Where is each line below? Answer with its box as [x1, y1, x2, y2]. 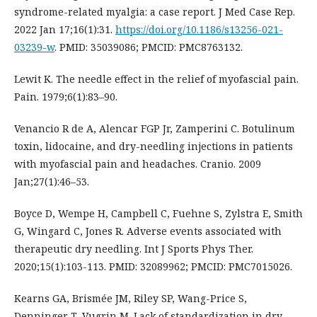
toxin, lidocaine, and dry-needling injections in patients [14, 139, 293, 154]
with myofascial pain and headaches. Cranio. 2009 [14, 157, 261, 171]
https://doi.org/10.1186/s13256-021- [115, 23, 283, 37]
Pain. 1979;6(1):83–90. [14, 90, 117, 104]
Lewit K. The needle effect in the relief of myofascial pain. [14, 72, 299, 86]
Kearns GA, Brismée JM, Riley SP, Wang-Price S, [14, 292, 247, 306]
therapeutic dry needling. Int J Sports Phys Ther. [14, 242, 253, 256]
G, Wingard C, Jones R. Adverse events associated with [14, 224, 282, 238]
